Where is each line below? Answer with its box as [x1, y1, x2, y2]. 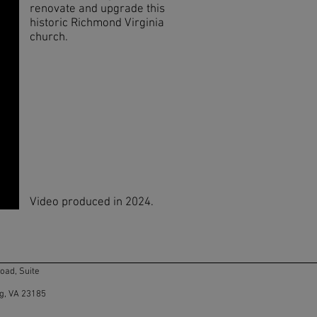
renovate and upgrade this [30, 2, 165, 16]
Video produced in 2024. [30, 195, 154, 209]
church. [30, 30, 68, 45]
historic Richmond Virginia [30, 16, 164, 30]
